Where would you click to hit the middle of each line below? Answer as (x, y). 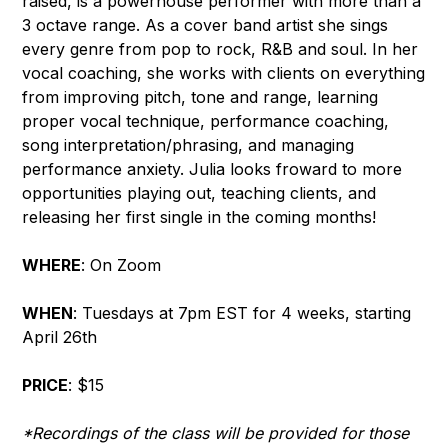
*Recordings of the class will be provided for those (216, 433)
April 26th (60, 337)
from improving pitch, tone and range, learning (200, 97)
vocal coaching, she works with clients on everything (224, 73)
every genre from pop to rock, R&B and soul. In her (220, 49)
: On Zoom (121, 265)
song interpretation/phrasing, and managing (188, 145)
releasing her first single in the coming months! (199, 217)
